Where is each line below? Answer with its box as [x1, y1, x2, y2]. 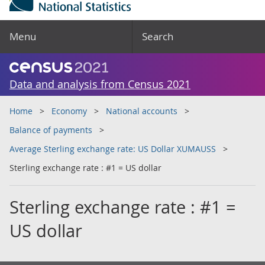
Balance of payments [9, 124, 92, 135]
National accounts [106, 105, 177, 117]
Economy [51, 105, 87, 117]
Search [142, 30, 173, 43]
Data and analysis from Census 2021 [9, 77, 190, 91]
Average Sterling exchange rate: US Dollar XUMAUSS [9, 143, 216, 154]
